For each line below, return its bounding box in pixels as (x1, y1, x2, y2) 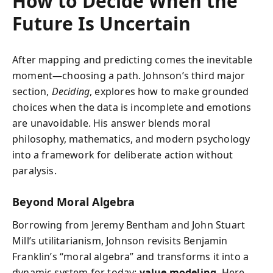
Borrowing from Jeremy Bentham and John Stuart (12, 218, 246, 232)
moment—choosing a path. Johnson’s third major (12, 68, 246, 82)
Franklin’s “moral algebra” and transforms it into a (12, 250, 249, 263)
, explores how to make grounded (90, 84, 249, 98)
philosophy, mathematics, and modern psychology (12, 132, 250, 146)
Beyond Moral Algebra (12, 194, 135, 209)
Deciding (51, 84, 90, 98)
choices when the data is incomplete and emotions (12, 100, 252, 114)
